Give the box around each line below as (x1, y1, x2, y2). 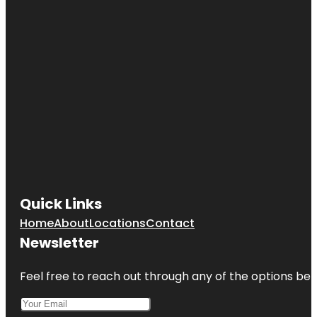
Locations (89, 214, 146, 231)
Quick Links (20, 193, 102, 214)
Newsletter (20, 232, 99, 253)
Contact (146, 214, 195, 231)
